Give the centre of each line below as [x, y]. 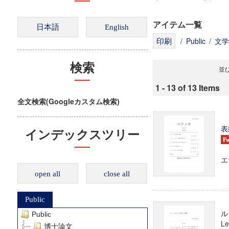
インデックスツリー [83, 135]
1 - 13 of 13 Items [187, 88]
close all [117, 174]
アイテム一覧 [177, 24]
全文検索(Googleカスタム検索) [68, 101]
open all [48, 174]
